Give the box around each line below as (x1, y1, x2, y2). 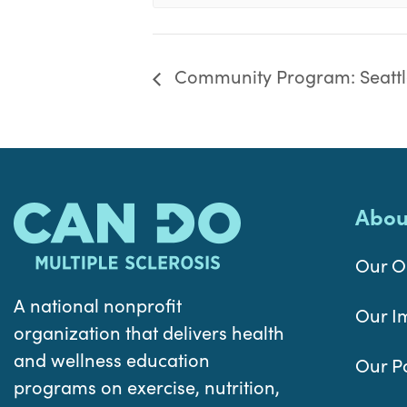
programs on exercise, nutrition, (14, 374, 280, 400)
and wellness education (14, 347, 210, 372)
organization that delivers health (14, 320, 284, 345)
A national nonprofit (14, 293, 182, 318)
